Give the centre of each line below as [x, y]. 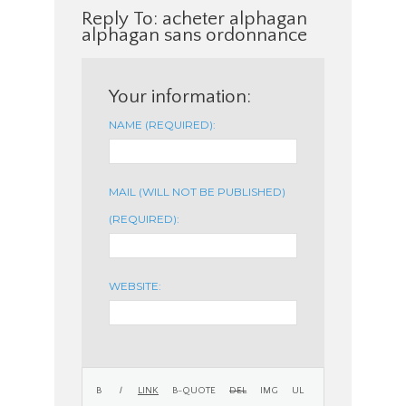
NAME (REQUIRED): [162, 124]
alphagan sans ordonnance [194, 34]
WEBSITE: [135, 285]
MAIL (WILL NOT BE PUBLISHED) [197, 191]
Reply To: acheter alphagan [194, 18]
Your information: [180, 96]
